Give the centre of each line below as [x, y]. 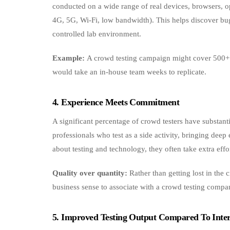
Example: [69, 58]
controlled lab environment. [97, 34]
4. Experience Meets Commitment [116, 102]
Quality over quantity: [90, 173]
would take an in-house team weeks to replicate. [129, 72]
